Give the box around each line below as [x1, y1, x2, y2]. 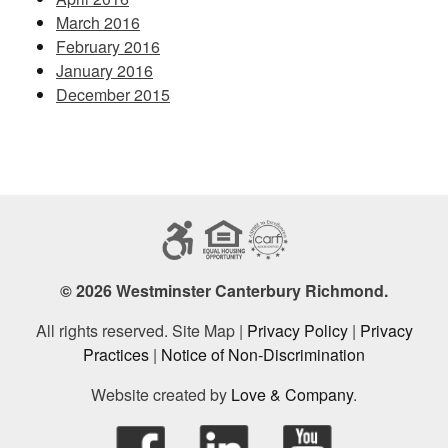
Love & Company [231, 383, 353, 407]
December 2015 [56, 83, 170, 107]
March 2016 [56, 11, 140, 35]
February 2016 [56, 35, 160, 59]
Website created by [91, 383, 231, 407]
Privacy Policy [246, 319, 348, 343]
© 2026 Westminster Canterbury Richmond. [60, 279, 388, 303]
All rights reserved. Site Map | [35, 319, 247, 343]
